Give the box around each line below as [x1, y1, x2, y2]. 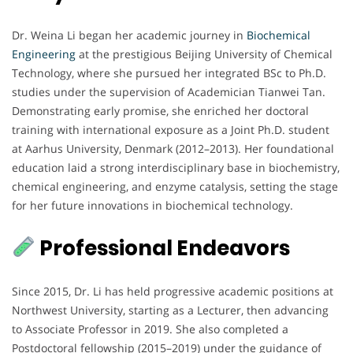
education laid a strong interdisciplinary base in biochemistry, [12, 159, 340, 175]
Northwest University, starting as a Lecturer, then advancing [12, 302, 329, 318]
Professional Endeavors [35, 233, 290, 262]
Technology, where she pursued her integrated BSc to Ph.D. [12, 65, 326, 80]
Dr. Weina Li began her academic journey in [12, 27, 247, 43]
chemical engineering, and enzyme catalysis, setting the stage [12, 178, 338, 194]
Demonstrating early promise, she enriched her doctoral [12, 102, 309, 118]
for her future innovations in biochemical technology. [12, 197, 293, 213]
